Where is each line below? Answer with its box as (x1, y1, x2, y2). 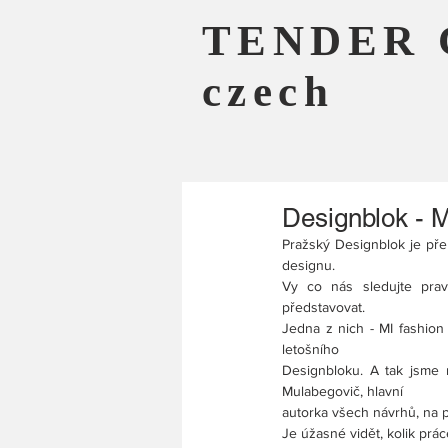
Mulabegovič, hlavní (282, 383, 403, 399)
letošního (282, 341, 339, 357)
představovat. (282, 299, 365, 315)
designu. (282, 257, 335, 273)
